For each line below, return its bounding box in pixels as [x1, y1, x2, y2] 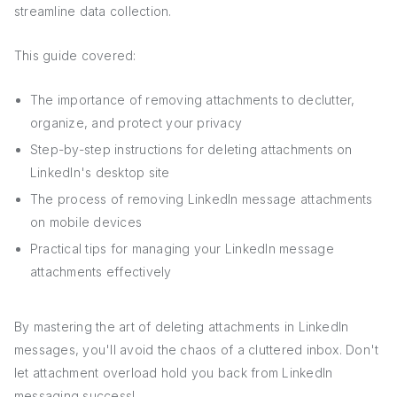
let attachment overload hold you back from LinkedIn [14, 365, 333, 380]
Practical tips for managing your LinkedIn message [30, 241, 334, 256]
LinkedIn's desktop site [30, 165, 170, 180]
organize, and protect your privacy [30, 115, 243, 130]
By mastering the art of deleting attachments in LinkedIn [14, 319, 349, 334]
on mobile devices [30, 214, 143, 230]
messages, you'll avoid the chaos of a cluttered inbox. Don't [14, 342, 379, 357]
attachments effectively [30, 264, 172, 279]
